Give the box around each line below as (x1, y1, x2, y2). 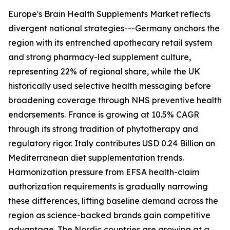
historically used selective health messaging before (8, 81, 211, 91)
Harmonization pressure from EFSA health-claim (8, 167, 199, 178)
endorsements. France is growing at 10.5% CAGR (8, 109, 199, 120)
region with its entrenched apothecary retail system (8, 37, 212, 48)
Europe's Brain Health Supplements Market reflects (8, 9, 210, 20)
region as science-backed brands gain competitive (8, 210, 210, 221)
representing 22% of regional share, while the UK (8, 66, 200, 77)
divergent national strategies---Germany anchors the (8, 23, 220, 34)
